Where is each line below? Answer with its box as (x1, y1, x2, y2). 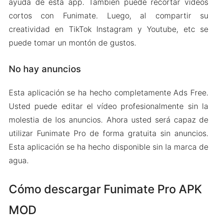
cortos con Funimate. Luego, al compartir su (8, 10, 209, 20)
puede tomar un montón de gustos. (8, 37, 136, 47)
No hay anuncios (8, 63, 81, 75)
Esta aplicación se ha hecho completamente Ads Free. (8, 88, 209, 98)
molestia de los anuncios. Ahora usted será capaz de (8, 115, 209, 125)
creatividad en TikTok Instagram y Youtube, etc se (8, 24, 209, 34)
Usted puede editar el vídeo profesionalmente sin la (8, 101, 209, 111)
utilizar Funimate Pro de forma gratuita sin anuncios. (8, 128, 209, 139)
